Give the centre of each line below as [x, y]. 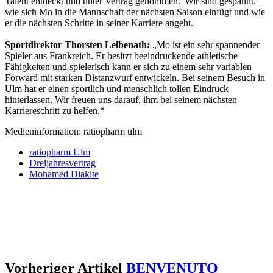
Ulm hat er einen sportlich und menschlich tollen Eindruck [117, 88]
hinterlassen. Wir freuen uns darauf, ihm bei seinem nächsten [121, 99]
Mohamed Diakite [64, 174]
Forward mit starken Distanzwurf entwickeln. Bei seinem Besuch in [135, 77]
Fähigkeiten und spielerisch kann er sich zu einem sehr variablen [128, 66]
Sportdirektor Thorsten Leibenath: [79, 44]
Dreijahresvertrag [62, 163]
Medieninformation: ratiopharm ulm [73, 131]
